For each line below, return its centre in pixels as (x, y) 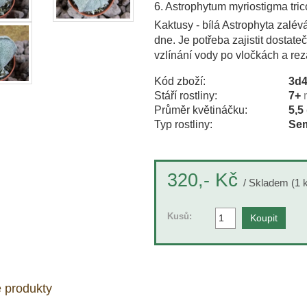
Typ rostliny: (183, 124)
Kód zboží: (180, 81)
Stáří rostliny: (185, 95)
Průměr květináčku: (200, 110)
